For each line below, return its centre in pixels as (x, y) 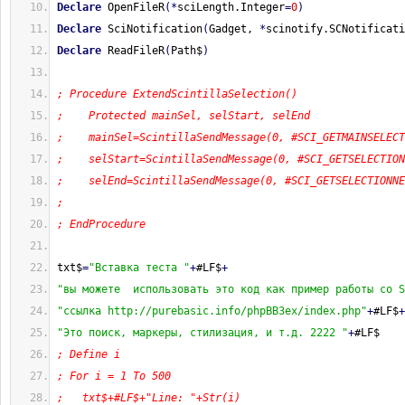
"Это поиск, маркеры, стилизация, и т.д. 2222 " (202, 333)
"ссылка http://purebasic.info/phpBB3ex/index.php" (212, 311)
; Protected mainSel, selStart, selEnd (184, 116)
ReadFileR (133, 51)
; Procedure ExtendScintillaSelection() (177, 94)
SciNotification (152, 29)
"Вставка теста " (139, 268)
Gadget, (234, 29)
